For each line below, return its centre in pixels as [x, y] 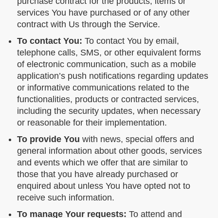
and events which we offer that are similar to [102, 163]
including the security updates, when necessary [109, 111]
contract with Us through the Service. [89, 25]
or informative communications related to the [103, 88]
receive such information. [66, 198]
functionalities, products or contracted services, [108, 100]
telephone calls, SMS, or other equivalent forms [109, 53]
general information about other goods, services [109, 151]
